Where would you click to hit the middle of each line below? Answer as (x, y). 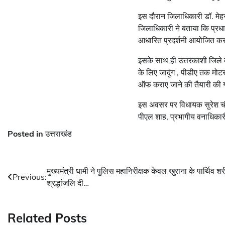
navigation (37, 192)
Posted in (26, 134)
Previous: (30, 177)
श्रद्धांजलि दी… (68, 183)
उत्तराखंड (59, 134)
